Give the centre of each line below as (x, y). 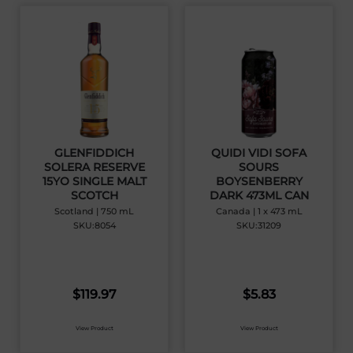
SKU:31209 (259, 226)
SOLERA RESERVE (94, 167)
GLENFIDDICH (94, 153)
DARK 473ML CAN (259, 196)
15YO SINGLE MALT (94, 182)
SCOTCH (94, 196)
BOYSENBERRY (259, 182)
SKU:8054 (94, 226)
